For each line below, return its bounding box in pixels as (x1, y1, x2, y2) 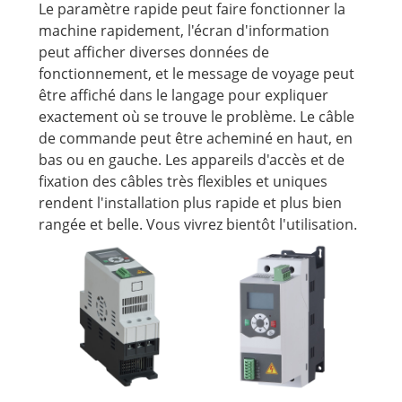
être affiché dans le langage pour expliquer (38, 85, 328, 106)
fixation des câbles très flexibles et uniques (38, 171, 328, 192)
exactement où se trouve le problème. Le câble (38, 107, 354, 127)
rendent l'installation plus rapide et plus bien (38, 193, 342, 214)
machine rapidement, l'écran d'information (38, 21, 329, 41)
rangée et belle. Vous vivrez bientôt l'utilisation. (38, 214, 357, 235)
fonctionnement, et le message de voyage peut (38, 64, 354, 84)
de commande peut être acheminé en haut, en (38, 128, 353, 149)
